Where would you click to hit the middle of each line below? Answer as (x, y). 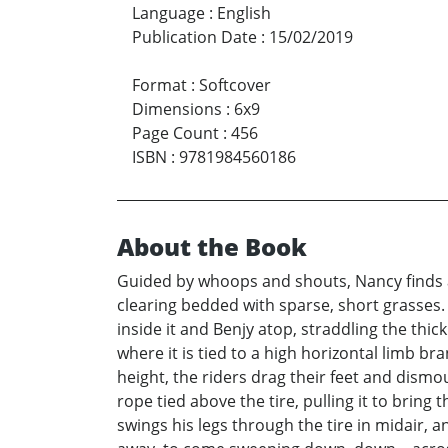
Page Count (175, 133)
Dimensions (177, 109)
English (244, 13)
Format (159, 85)
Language (168, 13)
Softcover (235, 85)
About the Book (212, 247)
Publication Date (194, 37)
